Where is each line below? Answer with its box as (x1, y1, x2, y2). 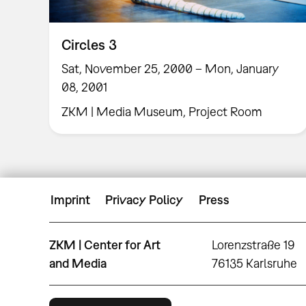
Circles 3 (61, 36, 117, 53)
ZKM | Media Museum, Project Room (61, 105, 263, 120)
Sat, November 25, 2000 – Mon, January (61, 61, 279, 76)
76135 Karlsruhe (212, 255, 298, 270)
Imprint (51, 193, 90, 208)
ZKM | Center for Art (49, 237, 161, 252)
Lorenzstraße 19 (212, 237, 296, 252)
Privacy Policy (105, 193, 184, 208)
